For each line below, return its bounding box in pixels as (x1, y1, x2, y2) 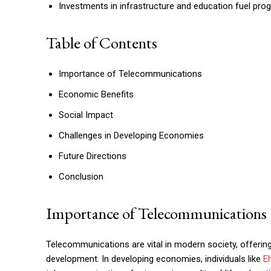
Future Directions (59, 151, 126, 162)
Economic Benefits (59, 89, 134, 100)
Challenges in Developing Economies (59, 130, 204, 141)
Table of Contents (46, 32, 157, 53)
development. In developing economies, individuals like (46, 253, 263, 264)
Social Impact (59, 109, 113, 120)
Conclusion (59, 171, 103, 182)
